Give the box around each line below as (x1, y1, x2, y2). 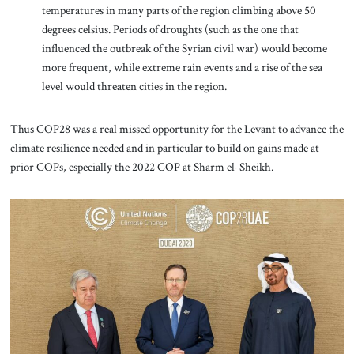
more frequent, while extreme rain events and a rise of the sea (41, 58, 322, 75)
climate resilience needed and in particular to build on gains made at (9, 139, 319, 156)
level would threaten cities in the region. (41, 77, 229, 94)
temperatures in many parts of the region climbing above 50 (41, 2, 316, 18)
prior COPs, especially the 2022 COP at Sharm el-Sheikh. (9, 158, 276, 175)
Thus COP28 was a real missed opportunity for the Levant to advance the (9, 120, 344, 137)
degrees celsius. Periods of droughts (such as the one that (41, 21, 299, 37)
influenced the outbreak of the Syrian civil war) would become (41, 40, 327, 56)
